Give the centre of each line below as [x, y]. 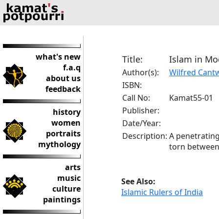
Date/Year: [142, 123]
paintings [62, 199]
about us [63, 78]
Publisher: [141, 110]
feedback [63, 89]
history [67, 112]
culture [66, 189]
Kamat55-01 [191, 98]
